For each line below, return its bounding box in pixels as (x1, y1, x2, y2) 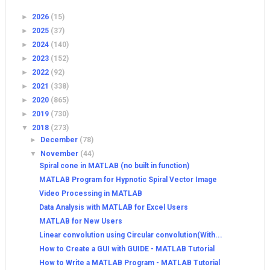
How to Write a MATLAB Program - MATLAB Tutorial (39, 259, 220, 268)
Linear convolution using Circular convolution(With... (39, 231, 222, 240)
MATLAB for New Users (39, 217, 122, 226)
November (40, 149, 81, 159)
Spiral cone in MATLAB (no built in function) (39, 162, 189, 171)
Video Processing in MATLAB (39, 189, 142, 198)
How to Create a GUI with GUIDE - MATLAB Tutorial (39, 245, 215, 254)
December (40, 136, 80, 145)
